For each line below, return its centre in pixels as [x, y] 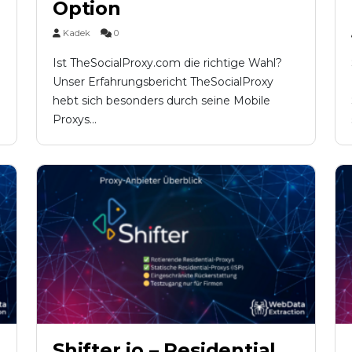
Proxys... [75, 119]
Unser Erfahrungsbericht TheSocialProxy [163, 81]
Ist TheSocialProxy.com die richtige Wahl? [167, 62]
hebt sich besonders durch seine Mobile [161, 100]
